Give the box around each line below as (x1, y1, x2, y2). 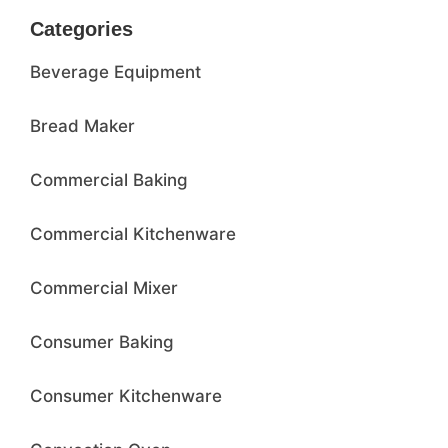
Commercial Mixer (30, 277, 178, 298)
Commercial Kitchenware (30, 223, 236, 244)
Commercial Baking (30, 169, 188, 190)
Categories (30, 17, 133, 40)
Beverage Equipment (30, 61, 201, 82)
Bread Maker (30, 115, 135, 136)
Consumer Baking (30, 331, 174, 352)
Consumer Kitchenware (30, 385, 222, 406)
